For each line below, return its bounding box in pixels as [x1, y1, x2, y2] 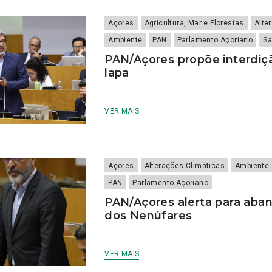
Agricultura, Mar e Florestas [144, 19, 244, 28]
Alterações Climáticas [144, 161, 225, 170]
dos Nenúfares [104, 208, 192, 222]
